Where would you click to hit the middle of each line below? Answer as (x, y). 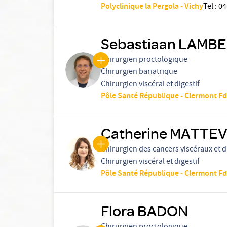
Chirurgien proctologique (144, 60)
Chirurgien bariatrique (139, 72)
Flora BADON (144, 211)
